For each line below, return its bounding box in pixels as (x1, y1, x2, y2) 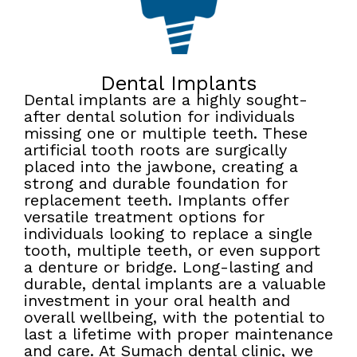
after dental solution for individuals (24, 106, 295, 126)
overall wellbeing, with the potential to (24, 307, 325, 327)
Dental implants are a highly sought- (24, 89, 308, 109)
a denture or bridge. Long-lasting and (24, 257, 313, 277)
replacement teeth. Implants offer (24, 190, 289, 210)
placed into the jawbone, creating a (24, 156, 298, 176)
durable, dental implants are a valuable (24, 273, 326, 293)
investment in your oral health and (24, 290, 290, 310)
